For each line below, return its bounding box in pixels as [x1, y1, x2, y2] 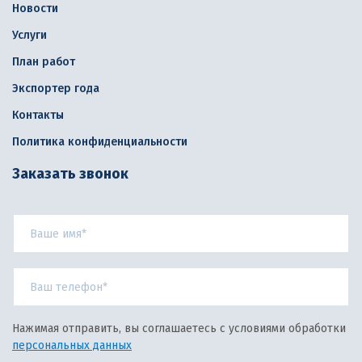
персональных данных [12, 339, 132, 352]
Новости [12, 2, 58, 15]
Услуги [12, 28, 47, 42]
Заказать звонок [12, 165, 128, 183]
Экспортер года [12, 82, 99, 95]
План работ [12, 55, 75, 69]
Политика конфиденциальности [12, 135, 187, 149]
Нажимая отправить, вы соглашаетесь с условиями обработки [12, 322, 346, 335]
